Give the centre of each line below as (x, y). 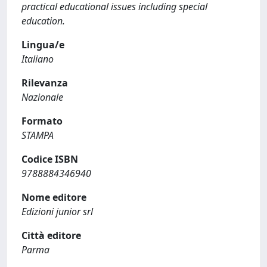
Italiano (38, 59)
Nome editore (54, 197)
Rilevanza (45, 83)
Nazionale (42, 97)
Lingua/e (43, 45)
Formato (42, 121)
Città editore (51, 235)
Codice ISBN (50, 159)
